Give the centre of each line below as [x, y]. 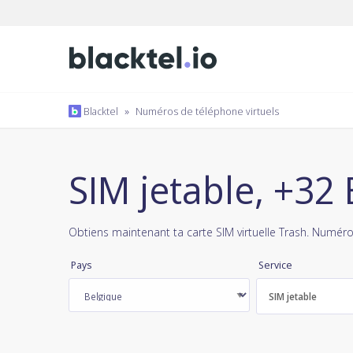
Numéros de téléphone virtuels [207, 111]
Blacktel [100, 111]
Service [275, 265]
